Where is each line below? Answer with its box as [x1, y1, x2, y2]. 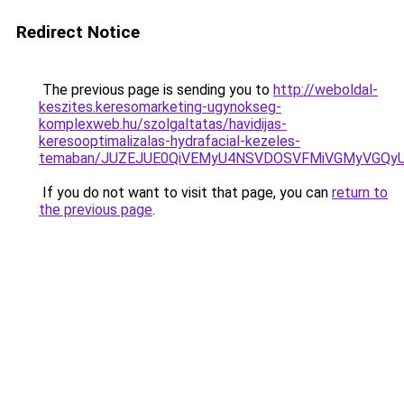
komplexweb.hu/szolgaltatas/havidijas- [39, 115, 287, 133]
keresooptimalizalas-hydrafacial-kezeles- [39, 133, 300, 150]
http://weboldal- [273, 81, 378, 98]
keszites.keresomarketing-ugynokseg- [39, 98, 281, 115]
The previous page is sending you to [39, 81, 273, 98]
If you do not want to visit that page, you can [39, 184, 332, 201]
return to [332, 184, 388, 201]
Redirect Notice [16, 22, 140, 42]
